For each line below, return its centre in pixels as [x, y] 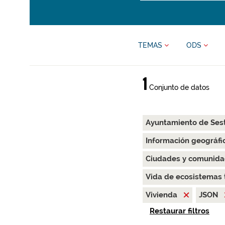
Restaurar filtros [179, 211]
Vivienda [162, 195]
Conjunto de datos [178, 87]
